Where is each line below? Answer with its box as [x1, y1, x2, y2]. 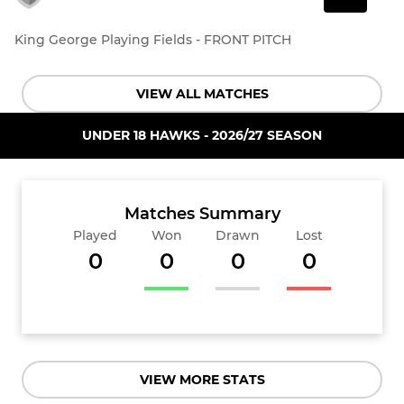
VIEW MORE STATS [139, 371, 265, 388]
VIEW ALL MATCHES [135, 85, 269, 102]
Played [73, 226, 117, 243]
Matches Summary [124, 203, 280, 224]
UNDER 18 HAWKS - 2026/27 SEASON [82, 126, 322, 143]
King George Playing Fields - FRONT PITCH [14, 31, 291, 48]
